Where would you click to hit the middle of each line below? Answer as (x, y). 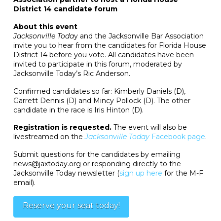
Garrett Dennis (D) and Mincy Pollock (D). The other (102, 100)
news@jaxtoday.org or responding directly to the (97, 164)
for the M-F (183, 173)
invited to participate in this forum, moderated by (97, 64)
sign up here (141, 173)
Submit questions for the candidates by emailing (97, 155)
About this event (45, 26)
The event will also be (149, 128)
